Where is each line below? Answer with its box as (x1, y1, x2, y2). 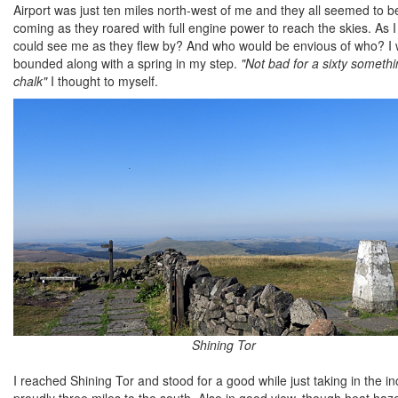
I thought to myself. (47, 71, 158, 90)
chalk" (13, 71, 47, 90)
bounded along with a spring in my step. (13, 53, 241, 72)
